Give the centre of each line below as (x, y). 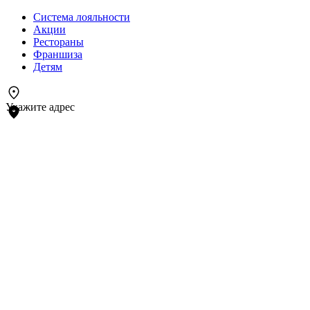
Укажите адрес (40, 107)
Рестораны (58, 42)
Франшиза (58, 54)
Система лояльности (82, 17)
